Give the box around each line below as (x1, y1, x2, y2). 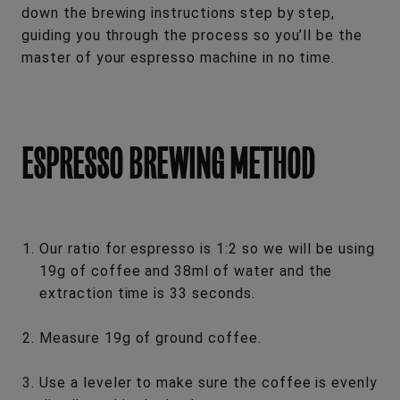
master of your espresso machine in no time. (21, 48, 336, 66)
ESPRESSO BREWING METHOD (21, 139, 315, 187)
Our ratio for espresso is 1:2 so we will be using (39, 239, 376, 257)
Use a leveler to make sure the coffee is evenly (39, 373, 379, 391)
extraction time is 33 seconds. (39, 284, 260, 302)
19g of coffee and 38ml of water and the (39, 262, 333, 279)
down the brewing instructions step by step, (21, 4, 336, 21)
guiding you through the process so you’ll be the (21, 26, 363, 44)
